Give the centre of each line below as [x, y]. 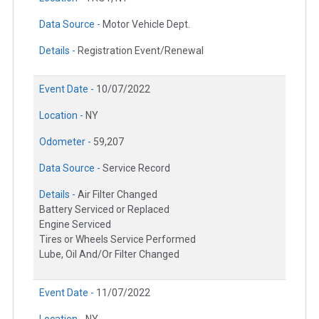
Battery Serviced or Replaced [104, 210]
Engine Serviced [75, 225]
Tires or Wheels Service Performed [117, 240]
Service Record [136, 168]
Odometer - [66, 142]
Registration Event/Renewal [141, 51]
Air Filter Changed [117, 195]
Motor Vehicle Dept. [146, 25]
